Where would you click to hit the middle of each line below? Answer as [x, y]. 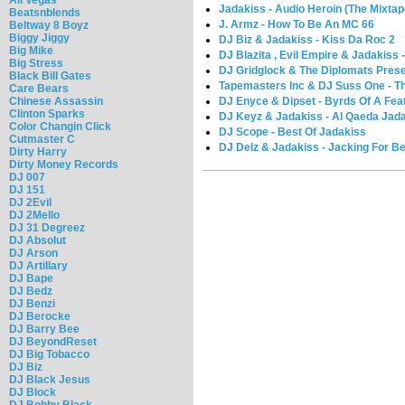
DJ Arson [33, 253]
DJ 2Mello [34, 215]
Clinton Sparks [47, 113]
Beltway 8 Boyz [49, 25]
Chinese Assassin [56, 101]
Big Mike [31, 50]
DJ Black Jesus [50, 379]
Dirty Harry [38, 151]
